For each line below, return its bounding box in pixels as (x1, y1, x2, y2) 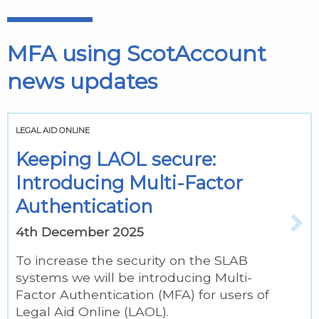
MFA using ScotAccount (7, 41, 266, 68)
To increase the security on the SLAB (16, 253, 248, 268)
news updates (7, 68, 157, 95)
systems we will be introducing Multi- (16, 270, 252, 286)
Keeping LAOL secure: (16, 148, 216, 171)
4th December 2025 (16, 224, 144, 240)
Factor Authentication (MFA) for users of (16, 287, 269, 303)
